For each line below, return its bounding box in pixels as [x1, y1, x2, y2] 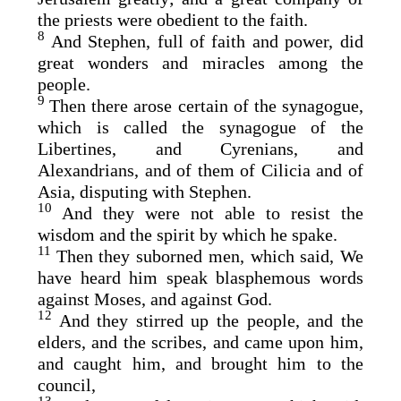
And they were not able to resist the [62, 202, 363, 223]
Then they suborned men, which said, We [55, 245, 363, 266]
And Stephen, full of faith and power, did [50, 30, 363, 51]
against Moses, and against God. [38, 288, 273, 309]
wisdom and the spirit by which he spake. [38, 224, 338, 244]
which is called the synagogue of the [38, 116, 363, 137]
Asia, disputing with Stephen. [38, 181, 252, 201]
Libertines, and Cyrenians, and [38, 138, 363, 158]
